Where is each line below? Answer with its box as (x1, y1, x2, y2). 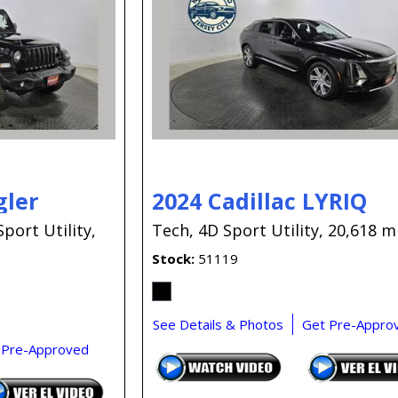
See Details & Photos (153, 314, 284, 333)
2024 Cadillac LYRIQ (152, 185, 368, 216)
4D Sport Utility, (198, 219, 324, 241)
